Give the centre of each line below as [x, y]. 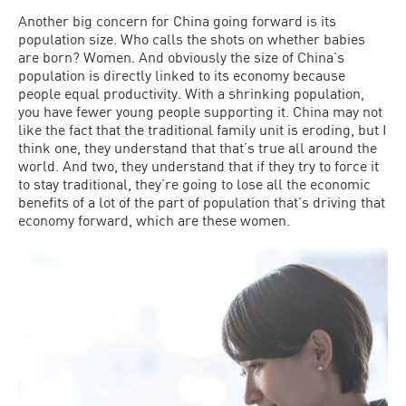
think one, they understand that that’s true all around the [198, 147]
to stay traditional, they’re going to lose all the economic [194, 184]
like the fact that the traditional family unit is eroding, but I [203, 129]
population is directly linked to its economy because [182, 75]
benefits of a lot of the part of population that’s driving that [202, 202]
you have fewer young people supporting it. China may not [200, 111]
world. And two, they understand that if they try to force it [198, 165]
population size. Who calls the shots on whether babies [192, 39]
